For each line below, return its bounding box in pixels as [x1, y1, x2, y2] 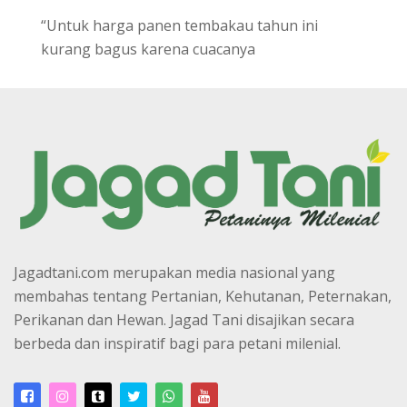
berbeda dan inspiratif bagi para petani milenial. [14, 333, 341, 353]
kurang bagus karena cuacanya [41, 39, 255, 60]
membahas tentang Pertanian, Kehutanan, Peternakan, [14, 285, 392, 306]
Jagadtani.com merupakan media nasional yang [14, 262, 335, 283]
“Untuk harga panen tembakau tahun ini [41, 15, 318, 36]
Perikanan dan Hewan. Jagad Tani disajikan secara [14, 309, 354, 330]
